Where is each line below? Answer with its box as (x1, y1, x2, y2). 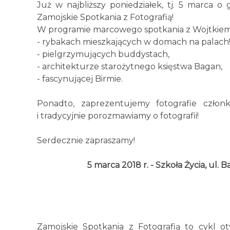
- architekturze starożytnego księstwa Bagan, (37, 62, 222, 71)
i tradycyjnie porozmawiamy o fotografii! (37, 111, 199, 121)
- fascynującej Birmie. (37, 74, 123, 84)
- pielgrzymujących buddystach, (37, 49, 169, 59)
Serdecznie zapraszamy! (37, 136, 135, 145)
